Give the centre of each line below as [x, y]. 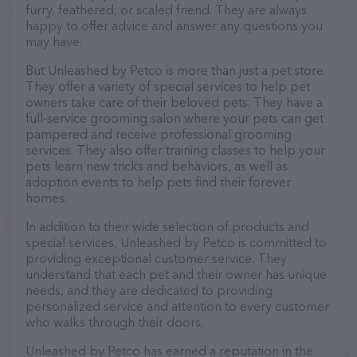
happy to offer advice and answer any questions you [174, 25]
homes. [46, 198]
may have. [54, 41]
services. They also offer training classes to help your [175, 150]
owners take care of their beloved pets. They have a [174, 102]
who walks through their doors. [114, 322]
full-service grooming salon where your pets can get [175, 118]
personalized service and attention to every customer [177, 306]
